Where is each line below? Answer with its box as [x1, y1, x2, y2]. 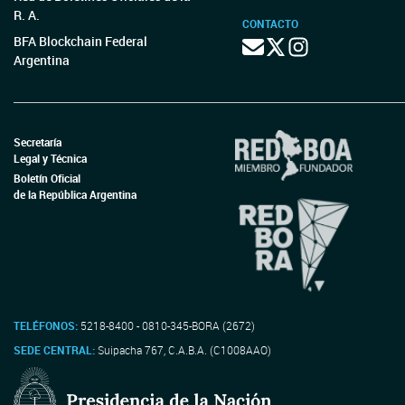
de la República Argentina [14, 186, 137, 202]
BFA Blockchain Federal [14, 33, 147, 50]
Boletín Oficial [14, 170, 80, 185]
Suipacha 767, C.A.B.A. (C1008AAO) [98, 342, 271, 357]
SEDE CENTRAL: [14, 342, 98, 357]
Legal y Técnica [14, 150, 87, 165]
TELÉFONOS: [14, 318, 78, 333]
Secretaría [14, 134, 61, 149]
